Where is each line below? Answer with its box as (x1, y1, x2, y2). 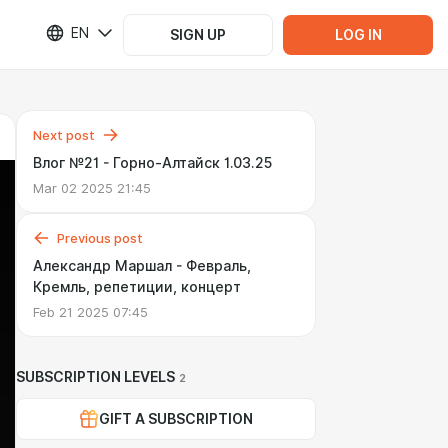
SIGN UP (170, 26, 226, 43)
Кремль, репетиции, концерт (33, 279, 241, 295)
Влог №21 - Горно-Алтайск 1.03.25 (33, 155, 272, 171)
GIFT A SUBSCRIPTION (99, 411, 253, 427)
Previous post (57, 230, 143, 246)
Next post (33, 127, 95, 143)
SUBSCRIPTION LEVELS (16, 369, 175, 385)
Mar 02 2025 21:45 (33, 180, 151, 196)
